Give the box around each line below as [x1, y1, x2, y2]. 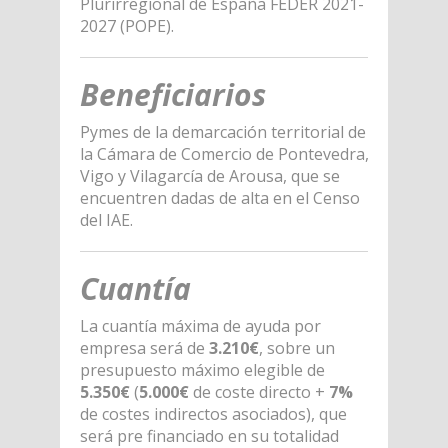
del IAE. [79, 208, 133, 231]
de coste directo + [188, 380, 329, 403]
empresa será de [79, 336, 205, 359]
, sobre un [258, 336, 335, 359]
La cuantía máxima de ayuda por [79, 314, 321, 337]
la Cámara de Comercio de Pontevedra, [79, 142, 369, 165]
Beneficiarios [79, 73, 266, 115]
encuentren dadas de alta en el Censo [79, 186, 360, 209]
